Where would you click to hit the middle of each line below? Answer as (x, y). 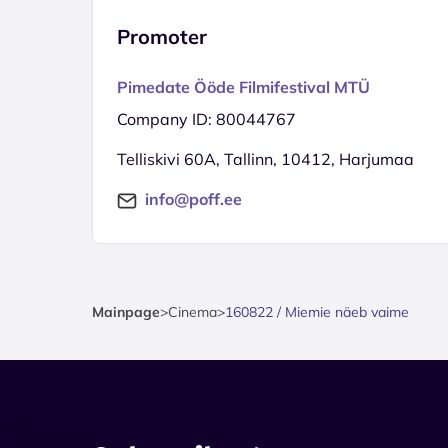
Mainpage (126, 311)
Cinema (192, 311)
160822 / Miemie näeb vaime (317, 311)
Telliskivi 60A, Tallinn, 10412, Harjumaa (265, 158)
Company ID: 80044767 (206, 118)
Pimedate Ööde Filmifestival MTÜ (243, 86)
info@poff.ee (193, 198)
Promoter (162, 36)
